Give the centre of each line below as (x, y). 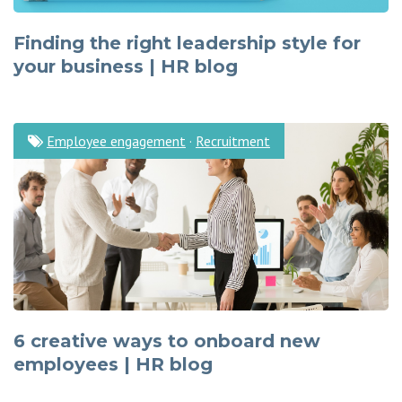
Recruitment (233, 141)
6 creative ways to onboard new (167, 341)
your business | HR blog (126, 66)
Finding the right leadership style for (187, 43)
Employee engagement (116, 141)
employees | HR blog (113, 364)
